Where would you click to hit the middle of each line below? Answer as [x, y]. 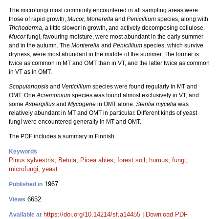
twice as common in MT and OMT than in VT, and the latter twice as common [109, 63]
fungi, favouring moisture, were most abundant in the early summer [114, 37]
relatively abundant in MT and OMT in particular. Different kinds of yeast [103, 113]
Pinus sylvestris [32, 160]
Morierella [100, 19]
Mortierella [86, 45]
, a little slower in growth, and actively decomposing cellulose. [123, 28]
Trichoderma [25, 28]
